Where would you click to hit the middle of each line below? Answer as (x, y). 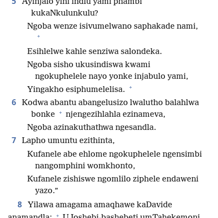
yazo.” (47, 191)
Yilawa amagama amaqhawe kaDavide (99, 205)
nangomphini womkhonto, (85, 166)
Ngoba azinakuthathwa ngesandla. (92, 128)
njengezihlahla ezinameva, (115, 115)
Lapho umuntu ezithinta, (67, 141)
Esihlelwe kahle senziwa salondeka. (95, 52)
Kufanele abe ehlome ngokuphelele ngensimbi (115, 154)
